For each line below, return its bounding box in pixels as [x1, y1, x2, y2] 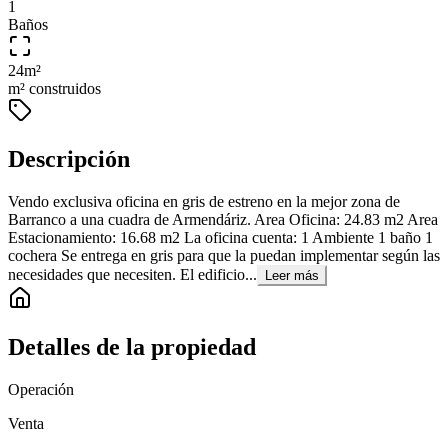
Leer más [265, 268, 319, 284]
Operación [8, 380, 74, 398]
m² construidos [8, 80, 101, 98]
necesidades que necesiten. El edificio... [8, 266, 257, 284]
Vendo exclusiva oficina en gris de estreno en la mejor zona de [8, 193, 400, 211]
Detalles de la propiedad [8, 334, 256, 361]
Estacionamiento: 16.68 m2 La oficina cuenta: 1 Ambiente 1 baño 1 [8, 229, 433, 247]
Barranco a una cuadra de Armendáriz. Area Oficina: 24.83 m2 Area [8, 211, 438, 229]
